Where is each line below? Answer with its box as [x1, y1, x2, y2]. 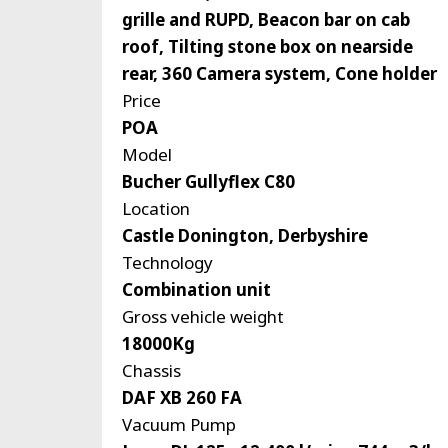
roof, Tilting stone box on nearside [122, 34, 413, 58]
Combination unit [122, 277, 271, 301]
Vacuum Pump [122, 412, 236, 436]
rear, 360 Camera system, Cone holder [122, 61, 437, 85]
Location [122, 196, 190, 220]
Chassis [122, 358, 181, 382]
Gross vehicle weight [122, 304, 284, 328]
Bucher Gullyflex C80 [122, 169, 295, 193]
